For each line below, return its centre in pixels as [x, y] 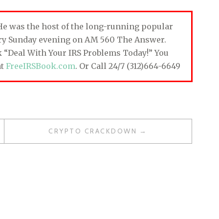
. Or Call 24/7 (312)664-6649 [128, 66]
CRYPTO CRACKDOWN [93, 131]
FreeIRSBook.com [41, 66]
